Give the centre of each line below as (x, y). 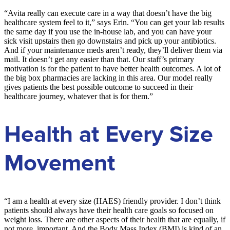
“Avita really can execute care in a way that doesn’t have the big (108, 13)
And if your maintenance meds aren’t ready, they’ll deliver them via (113, 50)
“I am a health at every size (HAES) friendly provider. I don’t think (112, 201)
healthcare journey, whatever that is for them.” (79, 96)
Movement (60, 163)
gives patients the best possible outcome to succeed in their (99, 87)
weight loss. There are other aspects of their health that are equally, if (115, 220)
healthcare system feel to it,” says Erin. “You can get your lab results (114, 22)
